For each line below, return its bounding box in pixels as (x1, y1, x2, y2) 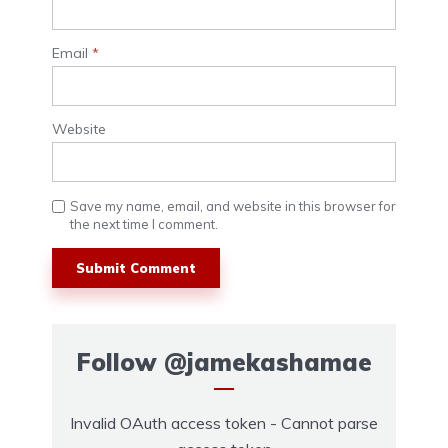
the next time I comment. (70, 216, 218, 233)
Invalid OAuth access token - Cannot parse (70, 413, 378, 434)
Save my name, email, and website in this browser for (70, 198, 396, 215)
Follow (76, 347, 164, 378)
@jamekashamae (164, 347, 372, 378)
